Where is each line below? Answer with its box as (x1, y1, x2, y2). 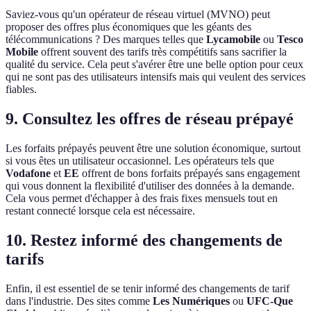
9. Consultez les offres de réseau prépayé (6, 109, 294, 128)
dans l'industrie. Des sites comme (6, 294, 153, 307)
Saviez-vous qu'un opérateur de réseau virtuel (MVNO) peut (6, 8, 270, 20)
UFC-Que (246, 294, 293, 307)
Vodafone (6, 167, 51, 179)
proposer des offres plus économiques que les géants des (6, 20, 251, 33)
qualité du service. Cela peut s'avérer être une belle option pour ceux (6, 58, 303, 70)
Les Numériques (153, 294, 230, 307)
